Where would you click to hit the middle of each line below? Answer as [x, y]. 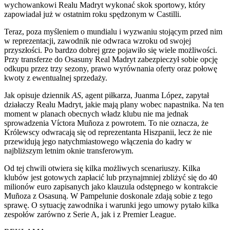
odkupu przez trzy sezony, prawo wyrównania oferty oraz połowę [111, 68]
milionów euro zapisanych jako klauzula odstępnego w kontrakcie [111, 186]
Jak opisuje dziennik [38, 95]
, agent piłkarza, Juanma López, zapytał [145, 95]
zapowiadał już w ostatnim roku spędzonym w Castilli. [93, 14]
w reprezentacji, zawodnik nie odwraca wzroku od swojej [98, 41]
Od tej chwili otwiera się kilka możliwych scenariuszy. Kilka [102, 168]
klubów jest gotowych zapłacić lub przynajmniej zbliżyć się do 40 [111, 177]
